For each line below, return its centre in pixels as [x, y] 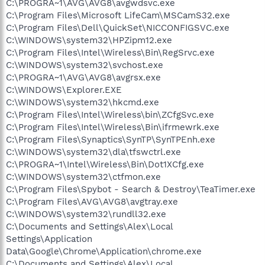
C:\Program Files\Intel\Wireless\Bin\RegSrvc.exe [110, 52]
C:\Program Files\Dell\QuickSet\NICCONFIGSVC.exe [118, 28]
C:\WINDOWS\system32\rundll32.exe [86, 214]
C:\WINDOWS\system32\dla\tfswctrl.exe [93, 152]
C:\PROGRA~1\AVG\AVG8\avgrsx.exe [83, 77]
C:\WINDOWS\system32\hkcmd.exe [83, 102]
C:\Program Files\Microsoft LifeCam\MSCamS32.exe [118, 15]
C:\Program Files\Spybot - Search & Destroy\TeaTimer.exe [131, 189]
